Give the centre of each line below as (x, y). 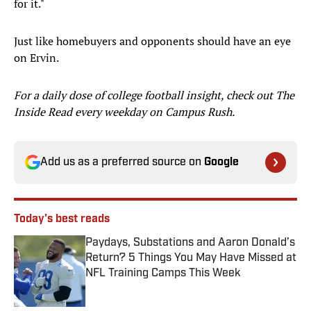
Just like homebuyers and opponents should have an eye (152, 41)
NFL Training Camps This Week (163, 274)
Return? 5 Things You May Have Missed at (191, 259)
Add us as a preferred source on (122, 163)
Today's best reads (62, 220)
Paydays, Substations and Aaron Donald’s (190, 243)
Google (221, 163)
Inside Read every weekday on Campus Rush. (124, 112)
